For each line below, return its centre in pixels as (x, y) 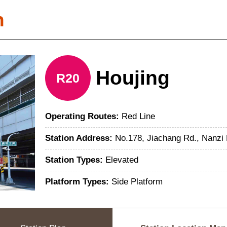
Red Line (138, 116)
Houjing (133, 78)
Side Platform (137, 182)
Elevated (122, 160)
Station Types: (75, 160)
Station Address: (80, 138)
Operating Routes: (83, 116)
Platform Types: (78, 182)
